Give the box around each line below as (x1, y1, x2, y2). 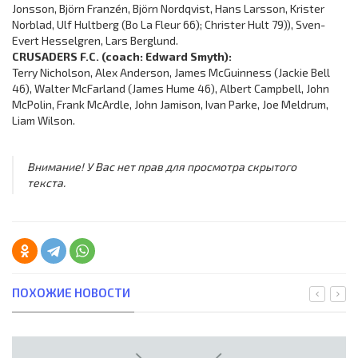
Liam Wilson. (12, 113, 75, 127)
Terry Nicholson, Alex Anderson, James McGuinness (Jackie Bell (12, 66, 330, 79)
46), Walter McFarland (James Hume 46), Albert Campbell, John (12, 82, 329, 95)
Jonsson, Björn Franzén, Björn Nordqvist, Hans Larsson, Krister (12, 2, 324, 15)
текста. (26, 176, 66, 190)
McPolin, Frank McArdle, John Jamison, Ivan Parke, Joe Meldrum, (12, 97, 328, 111)
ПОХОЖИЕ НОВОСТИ (12, 285, 130, 300)
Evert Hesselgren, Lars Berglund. (12, 34, 178, 47)
